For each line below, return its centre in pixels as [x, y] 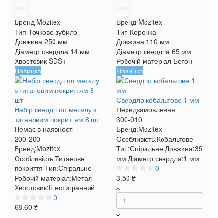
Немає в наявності [44, 129]
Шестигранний [72, 187]
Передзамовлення [146, 109]
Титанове [70, 158]
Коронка [143, 32]
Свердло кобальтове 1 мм [158, 100]
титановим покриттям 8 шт [57, 119]
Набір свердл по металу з [55, 109]
